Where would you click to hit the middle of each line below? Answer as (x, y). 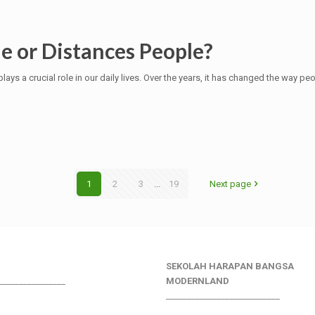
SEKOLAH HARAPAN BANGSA (230, 266)
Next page (231, 184)
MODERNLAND (198, 281)
